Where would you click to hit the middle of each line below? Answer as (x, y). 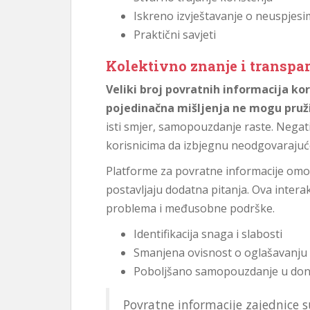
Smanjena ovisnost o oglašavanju (220, 253)
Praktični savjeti (175, 35)
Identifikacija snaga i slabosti (208, 234)
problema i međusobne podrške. (190, 208)
